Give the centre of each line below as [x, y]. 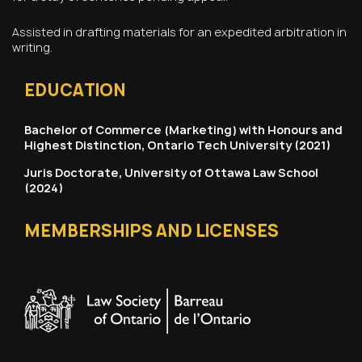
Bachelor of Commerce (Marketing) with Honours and [183, 129]
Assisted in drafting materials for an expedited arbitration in [179, 32]
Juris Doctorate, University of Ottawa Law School [171, 172]
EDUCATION [75, 90]
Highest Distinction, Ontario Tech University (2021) [177, 145]
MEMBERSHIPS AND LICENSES [152, 230]
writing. [32, 47]
